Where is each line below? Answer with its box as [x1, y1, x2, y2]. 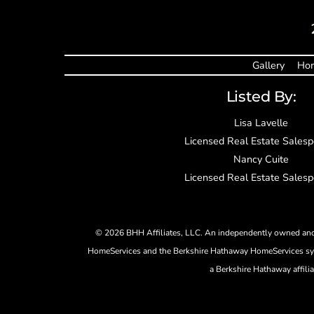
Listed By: [226, 87, 296, 105]
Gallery [252, 58, 285, 73]
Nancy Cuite [233, 152, 289, 167]
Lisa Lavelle [234, 116, 289, 130]
